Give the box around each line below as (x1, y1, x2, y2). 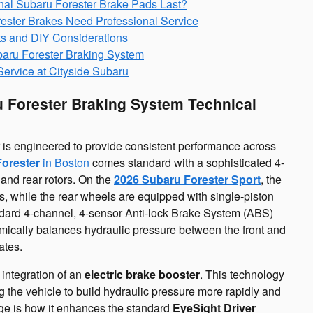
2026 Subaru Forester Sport (114, 171, 261, 188)
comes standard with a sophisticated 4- (89, 154, 284, 171)
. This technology (200, 266, 284, 283)
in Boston (40, 154, 89, 171)
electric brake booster (85, 266, 200, 283)
